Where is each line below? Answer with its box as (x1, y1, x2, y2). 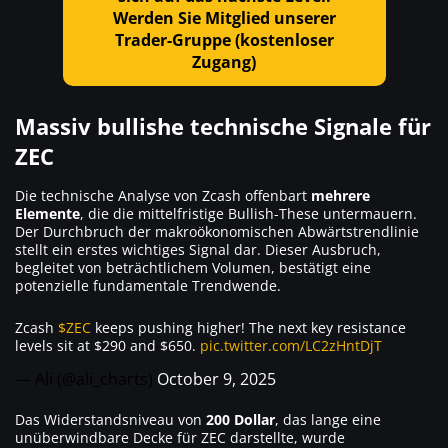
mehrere (311, 185, 370, 205)
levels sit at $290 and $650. (15, 335, 200, 355)
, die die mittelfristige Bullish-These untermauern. (80, 203, 417, 223)
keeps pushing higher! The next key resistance (91, 317, 406, 337)
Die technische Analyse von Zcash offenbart (15, 185, 311, 205)
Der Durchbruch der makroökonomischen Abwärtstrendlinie (15, 221, 419, 241)
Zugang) (192, 51, 256, 74)
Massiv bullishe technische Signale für (15, 110, 431, 141)
